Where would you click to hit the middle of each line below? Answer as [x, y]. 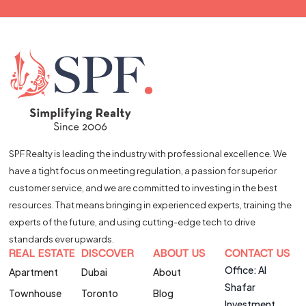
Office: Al [246, 270]
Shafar [240, 287]
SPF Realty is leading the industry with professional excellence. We [148, 154]
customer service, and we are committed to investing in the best [143, 188]
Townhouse [36, 293]
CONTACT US [258, 253]
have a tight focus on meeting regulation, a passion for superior [143, 171]
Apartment [34, 272]
